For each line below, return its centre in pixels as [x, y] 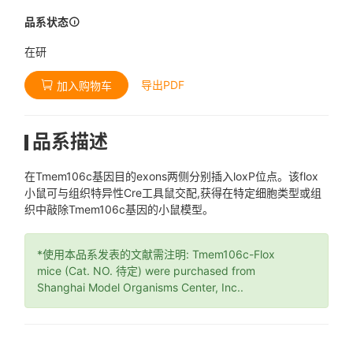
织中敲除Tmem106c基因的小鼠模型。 [119, 209]
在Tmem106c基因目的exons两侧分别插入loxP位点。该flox [172, 176]
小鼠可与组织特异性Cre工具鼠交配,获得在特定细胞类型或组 [173, 193]
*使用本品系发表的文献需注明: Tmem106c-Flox [156, 254]
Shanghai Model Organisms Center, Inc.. [141, 287]
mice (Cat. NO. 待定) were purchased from [147, 271]
